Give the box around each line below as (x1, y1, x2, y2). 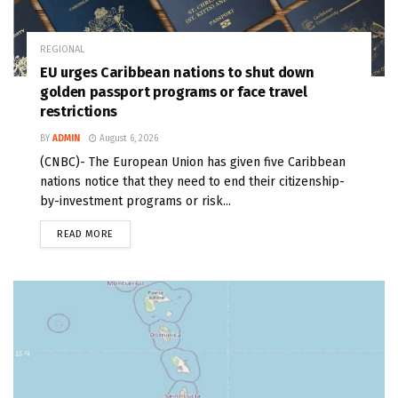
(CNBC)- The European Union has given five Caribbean (40, 155, 346, 171)
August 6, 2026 (97, 133, 158, 145)
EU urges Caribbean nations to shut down (40, 64, 314, 82)
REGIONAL (40, 44, 84, 56)
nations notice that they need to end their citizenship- (40, 174, 345, 190)
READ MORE (57, 228, 114, 241)
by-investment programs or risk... (40, 194, 231, 210)
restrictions (40, 103, 118, 121)
